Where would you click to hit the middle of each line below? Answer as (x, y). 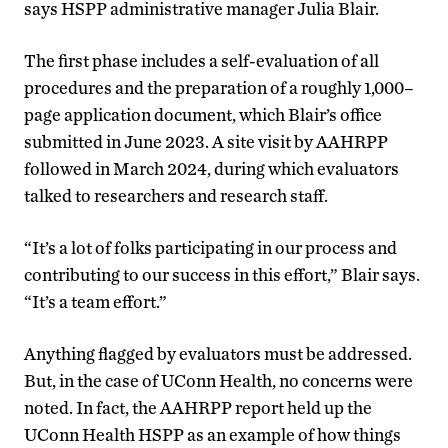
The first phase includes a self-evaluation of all (201, 60)
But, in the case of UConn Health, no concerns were (218, 380)
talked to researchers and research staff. (177, 195)
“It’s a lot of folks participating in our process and (210, 247)
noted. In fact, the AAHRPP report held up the (198, 407)
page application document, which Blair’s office (203, 114)
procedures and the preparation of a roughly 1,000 (214, 87)
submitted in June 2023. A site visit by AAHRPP (206, 141)
